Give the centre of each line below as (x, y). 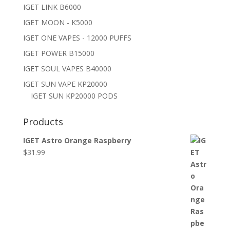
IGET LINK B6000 (52, 7)
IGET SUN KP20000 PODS (74, 95)
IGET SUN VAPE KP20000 (65, 84)
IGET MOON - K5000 (57, 22)
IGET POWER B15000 (59, 53)
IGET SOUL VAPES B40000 (67, 68)
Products (43, 121)
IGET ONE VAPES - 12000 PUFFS (77, 37)
